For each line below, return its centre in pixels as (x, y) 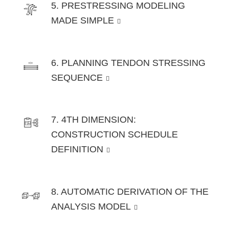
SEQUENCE (77, 77)
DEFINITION (77, 150)
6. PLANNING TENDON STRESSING (128, 63)
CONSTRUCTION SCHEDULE (114, 135)
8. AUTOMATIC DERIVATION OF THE (130, 191)
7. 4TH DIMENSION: (94, 120)
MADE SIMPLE (83, 21)
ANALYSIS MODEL (91, 206)
